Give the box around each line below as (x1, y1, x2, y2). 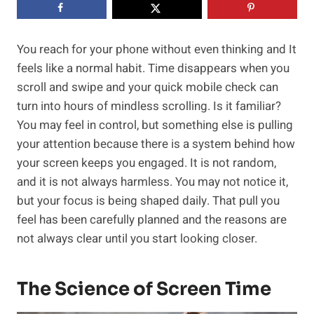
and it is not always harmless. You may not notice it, (17, 173, 288, 191)
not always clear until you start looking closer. (17, 230, 257, 248)
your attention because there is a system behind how (17, 135, 295, 153)
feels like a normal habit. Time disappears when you (17, 60, 289, 78)
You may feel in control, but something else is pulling (17, 116, 293, 135)
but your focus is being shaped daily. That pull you (17, 192, 280, 210)
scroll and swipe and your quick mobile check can (17, 78, 278, 97)
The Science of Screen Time (17, 278, 271, 301)
